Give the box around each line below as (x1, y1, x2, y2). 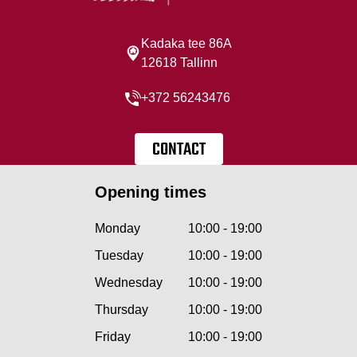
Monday (95, 222, 140, 235)
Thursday (95, 303, 148, 316)
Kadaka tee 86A (141, 37, 232, 50)
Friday (95, 330, 131, 343)
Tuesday (95, 249, 143, 262)
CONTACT (151, 136, 206, 163)
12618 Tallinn (141, 56, 218, 69)
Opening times (95, 183, 206, 201)
